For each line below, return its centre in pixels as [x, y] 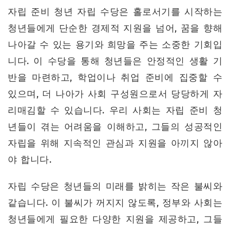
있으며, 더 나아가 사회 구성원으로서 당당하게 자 [115, 94]
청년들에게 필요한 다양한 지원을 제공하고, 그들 [115, 219]
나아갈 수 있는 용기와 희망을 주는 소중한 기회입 [115, 44]
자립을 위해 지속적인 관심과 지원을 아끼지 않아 [115, 143]
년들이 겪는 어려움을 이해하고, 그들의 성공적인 [115, 127]
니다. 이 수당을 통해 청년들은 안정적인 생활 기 [115, 61]
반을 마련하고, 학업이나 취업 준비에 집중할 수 [115, 77]
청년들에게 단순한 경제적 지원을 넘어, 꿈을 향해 [115, 28]
